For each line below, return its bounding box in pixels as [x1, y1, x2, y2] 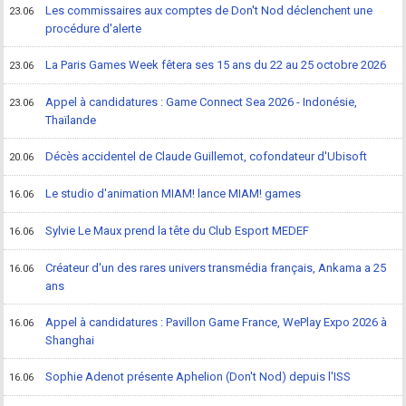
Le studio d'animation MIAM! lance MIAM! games [45, 187, 302, 200]
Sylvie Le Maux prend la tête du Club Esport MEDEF [45, 224, 310, 237]
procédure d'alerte [45, 22, 142, 35]
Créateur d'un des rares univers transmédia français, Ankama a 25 [45, 261, 387, 275]
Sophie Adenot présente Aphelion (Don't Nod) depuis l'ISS [45, 370, 352, 383]
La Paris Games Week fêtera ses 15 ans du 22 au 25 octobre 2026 [45, 58, 387, 72]
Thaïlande [45, 113, 97, 127]
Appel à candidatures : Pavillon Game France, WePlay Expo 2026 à [45, 315, 388, 329]
